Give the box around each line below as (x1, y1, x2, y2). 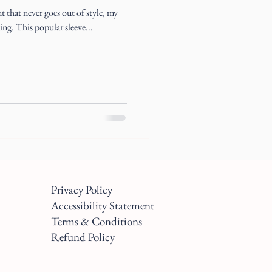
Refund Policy (51, 229, 115, 245)
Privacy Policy (51, 182, 112, 197)
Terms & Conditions (51, 213, 142, 229)
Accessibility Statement (51, 197, 154, 213)
